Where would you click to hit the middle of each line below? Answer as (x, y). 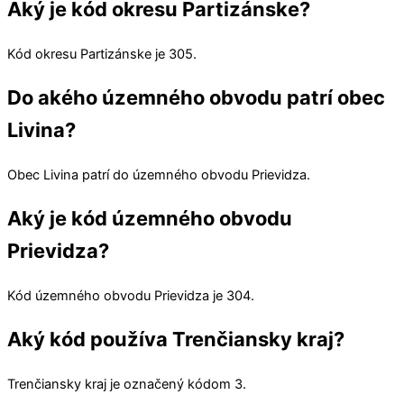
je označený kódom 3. (176, 385)
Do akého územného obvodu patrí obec (196, 98)
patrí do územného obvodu (165, 175)
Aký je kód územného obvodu (150, 219)
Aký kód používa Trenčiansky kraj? (176, 340)
